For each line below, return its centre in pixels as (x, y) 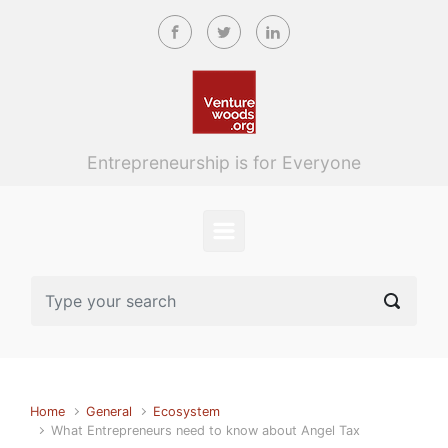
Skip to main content (100, 22)
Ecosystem (187, 411)
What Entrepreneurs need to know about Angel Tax (206, 430)
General (109, 411)
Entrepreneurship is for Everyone (224, 162)
